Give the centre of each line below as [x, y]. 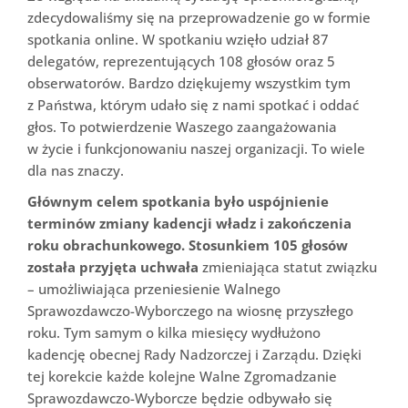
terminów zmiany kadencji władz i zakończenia [189, 224]
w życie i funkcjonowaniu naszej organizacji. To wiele [196, 149]
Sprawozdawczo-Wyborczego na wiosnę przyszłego [190, 311]
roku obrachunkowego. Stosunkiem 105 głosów [188, 245]
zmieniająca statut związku [288, 267]
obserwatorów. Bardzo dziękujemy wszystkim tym [189, 83]
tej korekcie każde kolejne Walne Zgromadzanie [182, 377]
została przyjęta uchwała [113, 267]
